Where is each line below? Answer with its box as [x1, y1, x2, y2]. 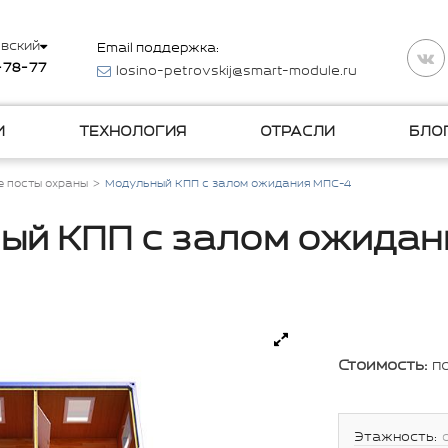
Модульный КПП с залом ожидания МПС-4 [105, 178, 351, 190]
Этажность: [353, 429, 437, 445]
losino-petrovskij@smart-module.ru [116, 63, 357, 79]
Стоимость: [337, 356, 427, 374]
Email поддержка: [97, 40, 219, 56]
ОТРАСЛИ [260, 124, 336, 140]
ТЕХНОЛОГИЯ [78, 124, 186, 140]
